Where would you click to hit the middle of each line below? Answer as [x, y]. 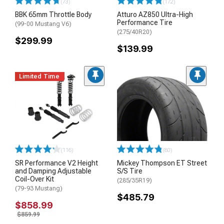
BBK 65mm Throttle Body [53, 14]
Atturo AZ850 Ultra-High [155, 14]
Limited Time [39, 76]
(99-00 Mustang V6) [43, 24]
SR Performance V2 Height [56, 163]
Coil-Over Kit [34, 179]
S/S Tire [130, 171]
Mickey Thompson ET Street [162, 163]
